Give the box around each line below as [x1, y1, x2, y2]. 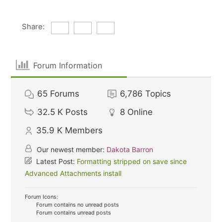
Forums [50, 89, 80, 99]
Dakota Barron [107, 145, 154, 154]
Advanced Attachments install [25, 169, 122, 177]
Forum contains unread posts [35, 209, 111, 216]
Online [127, 107, 153, 117]
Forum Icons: [25, 193, 58, 200]
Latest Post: [34, 157, 77, 166]
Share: [21, 22, 45, 31]
